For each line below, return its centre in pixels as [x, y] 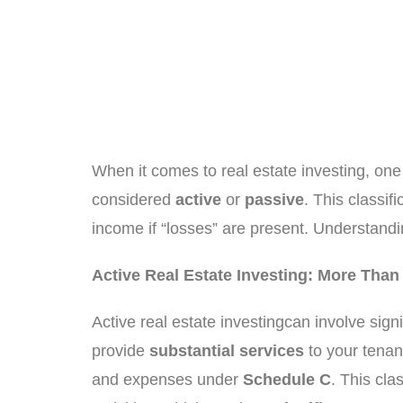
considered [134, 200]
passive [274, 200]
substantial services [227, 351]
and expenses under [167, 380]
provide [121, 351]
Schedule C [287, 380]
